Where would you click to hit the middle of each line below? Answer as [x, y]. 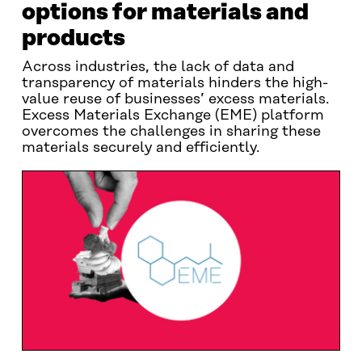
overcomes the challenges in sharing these [171, 132]
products [73, 38]
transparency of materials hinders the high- [175, 83]
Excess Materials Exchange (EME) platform [173, 116]
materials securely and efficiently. [141, 148]
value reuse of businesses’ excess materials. [175, 99]
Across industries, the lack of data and [158, 67]
